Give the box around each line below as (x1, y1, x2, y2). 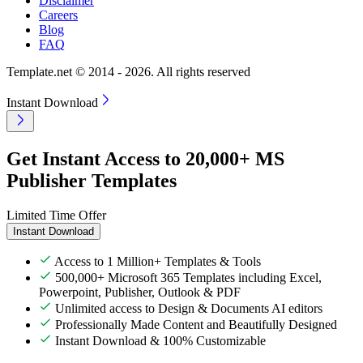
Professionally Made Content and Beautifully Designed (55, 317, 337, 331)
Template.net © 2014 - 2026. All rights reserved (6, 64, 250, 79)
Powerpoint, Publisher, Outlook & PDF (39, 284, 241, 299)
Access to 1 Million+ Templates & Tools (54, 254, 261, 268)
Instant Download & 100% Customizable (55, 333, 266, 348)
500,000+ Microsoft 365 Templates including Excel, (55, 270, 322, 284)
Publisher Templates (6, 169, 177, 191)
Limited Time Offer (6, 207, 106, 222)
